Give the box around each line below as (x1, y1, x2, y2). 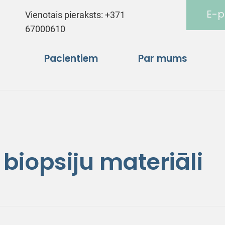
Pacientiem (44, 52, 98, 64)
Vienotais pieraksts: (25, 10, 105, 20)
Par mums (138, 52, 187, 64)
